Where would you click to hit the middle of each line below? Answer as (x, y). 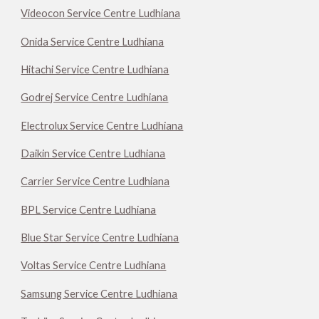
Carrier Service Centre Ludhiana (95, 182)
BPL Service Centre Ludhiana (89, 209)
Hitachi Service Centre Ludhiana (95, 70)
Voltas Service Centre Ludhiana (94, 266)
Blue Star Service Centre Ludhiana (100, 237)
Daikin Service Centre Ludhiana (93, 153)
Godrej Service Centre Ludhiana (95, 98)
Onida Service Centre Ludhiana (93, 41)
